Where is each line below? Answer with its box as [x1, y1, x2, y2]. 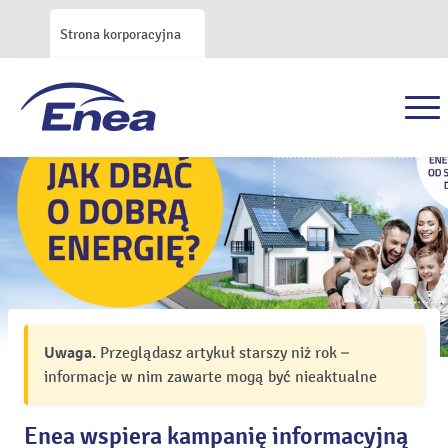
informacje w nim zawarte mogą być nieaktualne [44, 367, 377, 387]
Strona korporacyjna [60, 26, 181, 43]
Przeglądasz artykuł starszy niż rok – [96, 343, 349, 363]
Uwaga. [44, 343, 96, 363]
